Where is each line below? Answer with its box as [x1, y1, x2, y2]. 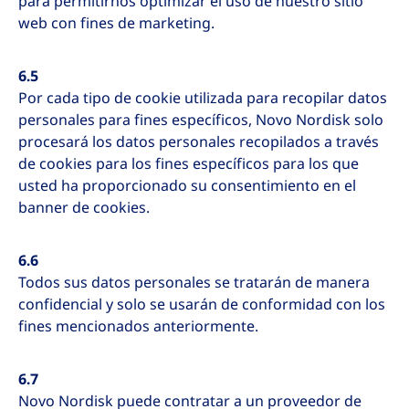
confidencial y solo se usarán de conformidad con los [18, 294, 385, 315]
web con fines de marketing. [18, 13, 215, 34]
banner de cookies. [18, 197, 150, 218]
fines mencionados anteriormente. [18, 316, 258, 337]
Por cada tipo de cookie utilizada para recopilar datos [18, 88, 387, 109]
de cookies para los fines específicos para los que [18, 153, 359, 174]
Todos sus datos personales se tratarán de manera [18, 272, 370, 293]
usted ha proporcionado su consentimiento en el [18, 175, 356, 196]
